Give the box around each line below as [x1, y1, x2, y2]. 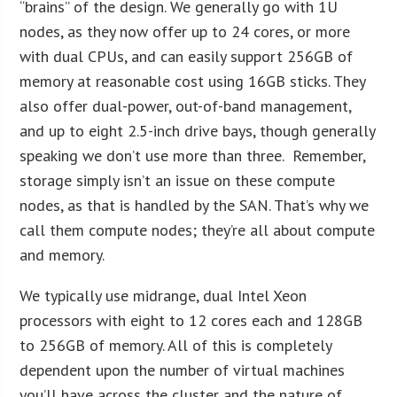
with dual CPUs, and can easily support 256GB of [19, 45, 354, 66]
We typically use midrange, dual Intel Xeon [19, 284, 307, 306]
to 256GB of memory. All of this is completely [19, 334, 332, 355]
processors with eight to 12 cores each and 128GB [19, 309, 363, 331]
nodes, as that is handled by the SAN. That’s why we [19, 194, 370, 215]
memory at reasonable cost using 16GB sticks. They [19, 70, 366, 91]
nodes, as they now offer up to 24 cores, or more [19, 20, 351, 42]
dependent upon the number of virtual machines [19, 359, 346, 380]
